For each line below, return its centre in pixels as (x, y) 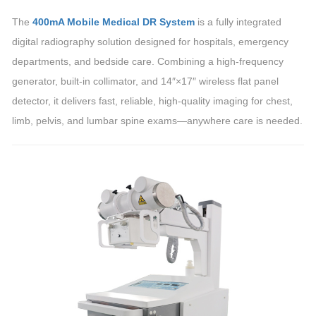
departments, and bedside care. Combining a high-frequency (148, 61)
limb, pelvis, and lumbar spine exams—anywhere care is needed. (157, 121)
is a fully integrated (238, 22)
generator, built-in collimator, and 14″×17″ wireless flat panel (145, 81)
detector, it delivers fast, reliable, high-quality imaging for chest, (152, 101)
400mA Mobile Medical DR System (114, 22)
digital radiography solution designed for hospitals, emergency (150, 42)
